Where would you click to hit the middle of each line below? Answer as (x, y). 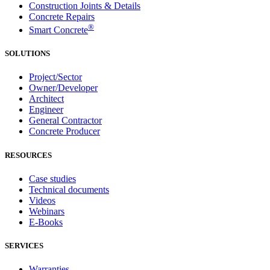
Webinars (47, 211)
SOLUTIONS (27, 54)
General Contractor (65, 121)
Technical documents (69, 189)
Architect (46, 99)
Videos (42, 200)
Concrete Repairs (62, 16)
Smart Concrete (58, 30)
